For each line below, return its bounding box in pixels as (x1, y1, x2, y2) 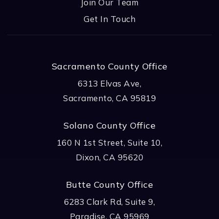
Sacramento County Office (51, 60, 168, 72)
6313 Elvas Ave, (77, 78, 142, 88)
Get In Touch (84, 13, 135, 24)
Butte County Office (66, 178, 153, 190)
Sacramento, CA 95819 (63, 92, 156, 103)
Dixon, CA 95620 (75, 152, 144, 162)
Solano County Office (64, 119, 155, 131)
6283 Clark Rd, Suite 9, (64, 196, 155, 207)
